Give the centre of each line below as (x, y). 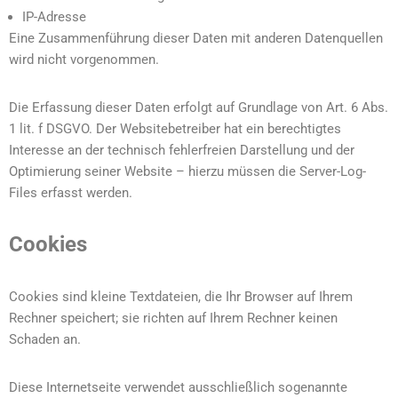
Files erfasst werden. (71, 193)
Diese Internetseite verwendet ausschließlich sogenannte (178, 387)
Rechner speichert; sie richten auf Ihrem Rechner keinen (173, 318)
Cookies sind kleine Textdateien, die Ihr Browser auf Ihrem (181, 297)
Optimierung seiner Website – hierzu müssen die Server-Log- (187, 171)
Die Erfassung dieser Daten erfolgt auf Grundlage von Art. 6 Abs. (199, 107)
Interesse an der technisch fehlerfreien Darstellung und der (182, 150)
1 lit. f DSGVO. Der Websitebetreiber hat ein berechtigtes (175, 129)
